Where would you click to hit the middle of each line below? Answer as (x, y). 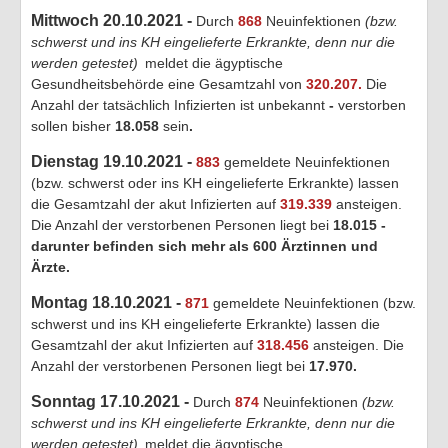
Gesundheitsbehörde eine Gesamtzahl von (168, 83)
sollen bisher (71, 125)
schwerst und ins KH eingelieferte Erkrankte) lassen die (205, 323)
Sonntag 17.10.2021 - (112, 401)
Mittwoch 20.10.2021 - (113, 20)
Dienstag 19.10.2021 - (113, 161)
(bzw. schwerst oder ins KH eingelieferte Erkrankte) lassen (215, 182)
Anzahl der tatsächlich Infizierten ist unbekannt (178, 104)
